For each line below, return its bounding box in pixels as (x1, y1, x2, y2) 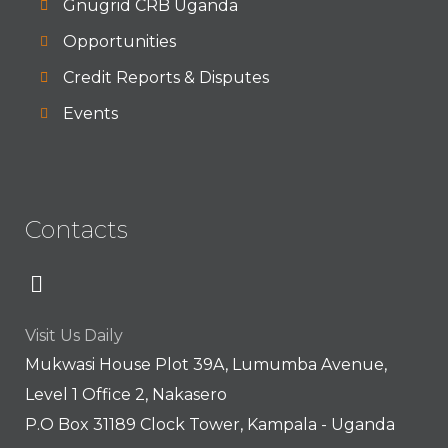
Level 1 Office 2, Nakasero (25, 385, 227, 404)
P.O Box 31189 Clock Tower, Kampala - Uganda (25, 415, 395, 434)
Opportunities (62, 32, 176, 51)
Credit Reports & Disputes (62, 68, 269, 87)
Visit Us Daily (25, 326, 123, 345)
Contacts (25, 215, 128, 244)
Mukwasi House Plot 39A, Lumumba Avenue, (25, 355, 387, 374)
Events (62, 104, 118, 123)
